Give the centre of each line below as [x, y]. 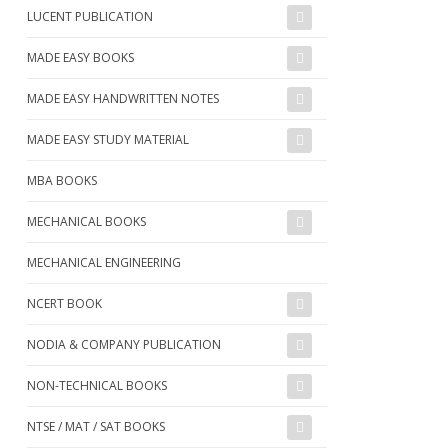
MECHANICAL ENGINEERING [104, 262]
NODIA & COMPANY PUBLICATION [124, 344]
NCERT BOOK [64, 303]
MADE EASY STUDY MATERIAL [108, 139]
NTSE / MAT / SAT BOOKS [96, 426]
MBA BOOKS [62, 180]
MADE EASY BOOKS [80, 57]
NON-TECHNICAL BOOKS [97, 385]
